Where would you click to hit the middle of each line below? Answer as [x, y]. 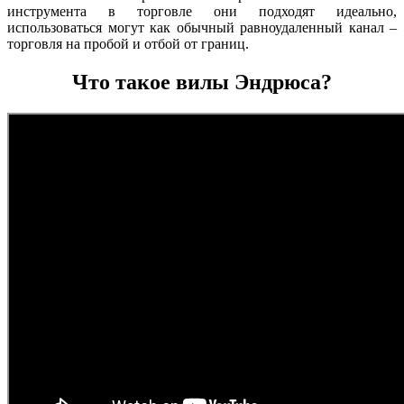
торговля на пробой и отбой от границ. [128, 43]
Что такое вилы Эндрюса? [202, 82]
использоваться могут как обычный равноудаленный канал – [202, 27]
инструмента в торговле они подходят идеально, [202, 11]
